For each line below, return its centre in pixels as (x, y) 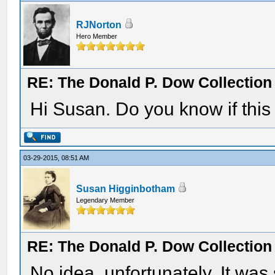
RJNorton (99, 25)
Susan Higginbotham (126, 189)
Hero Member (97, 36)
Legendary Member (106, 200)
